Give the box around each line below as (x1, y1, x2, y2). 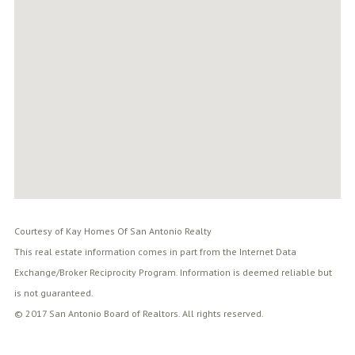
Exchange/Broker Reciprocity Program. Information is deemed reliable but (13, 265, 332, 278)
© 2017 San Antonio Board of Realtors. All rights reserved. (13, 307, 264, 319)
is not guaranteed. (13, 286, 94, 299)
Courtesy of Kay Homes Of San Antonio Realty (13, 224, 212, 237)
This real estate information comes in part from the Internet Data (13, 245, 296, 258)
